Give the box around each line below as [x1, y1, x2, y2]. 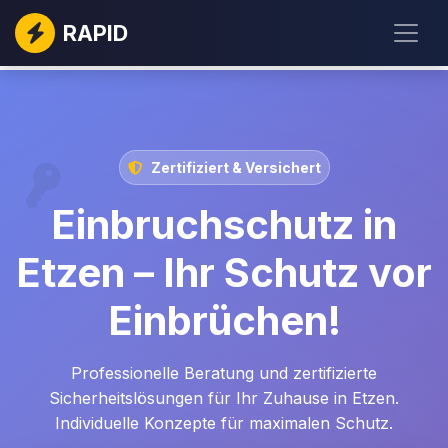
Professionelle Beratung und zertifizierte [71, 363, 377, 383]
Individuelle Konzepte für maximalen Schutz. [55, 413, 393, 433]
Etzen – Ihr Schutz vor [16, 248, 432, 297]
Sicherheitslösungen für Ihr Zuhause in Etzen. [49, 388, 399, 408]
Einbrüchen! [107, 296, 341, 345]
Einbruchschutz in [51, 200, 397, 249]
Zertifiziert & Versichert [150, 159, 321, 176]
